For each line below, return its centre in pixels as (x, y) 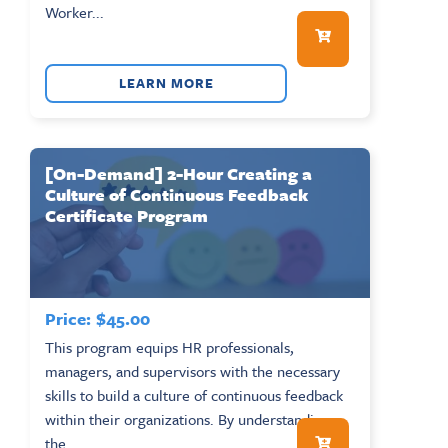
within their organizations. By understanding (187, 418)
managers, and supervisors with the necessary (192, 370)
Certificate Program (126, 215)
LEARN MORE (166, 82)
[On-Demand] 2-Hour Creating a (178, 173)
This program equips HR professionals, (169, 346)
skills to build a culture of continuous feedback (194, 394)
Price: (68, 318)
